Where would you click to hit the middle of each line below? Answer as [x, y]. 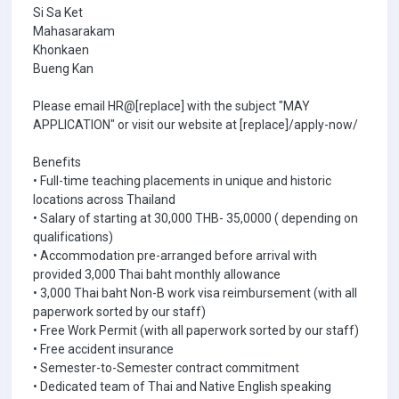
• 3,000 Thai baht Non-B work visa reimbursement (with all [195, 293]
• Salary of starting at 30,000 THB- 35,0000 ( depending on [195, 218]
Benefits [57, 162]
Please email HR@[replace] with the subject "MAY [171, 106]
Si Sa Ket [58, 12]
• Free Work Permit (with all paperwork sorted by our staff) [196, 330]
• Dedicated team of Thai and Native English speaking [182, 387]
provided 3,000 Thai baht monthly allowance [157, 274]
